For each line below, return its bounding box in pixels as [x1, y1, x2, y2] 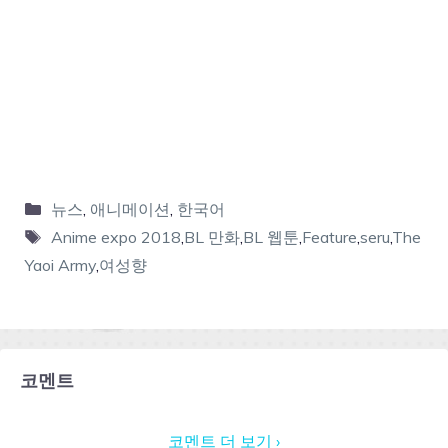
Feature [301, 226, 357, 247]
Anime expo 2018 [50, 226, 181, 247]
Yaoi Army [25, 254, 96, 275]
